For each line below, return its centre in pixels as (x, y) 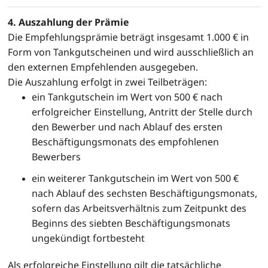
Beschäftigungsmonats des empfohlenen (125, 142)
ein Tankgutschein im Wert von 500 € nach (127, 97)
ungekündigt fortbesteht (88, 238)
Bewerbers (56, 157)
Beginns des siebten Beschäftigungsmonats (131, 223)
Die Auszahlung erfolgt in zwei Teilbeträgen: (107, 82)
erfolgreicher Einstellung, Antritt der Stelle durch (142, 112)
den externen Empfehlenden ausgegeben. (103, 67)
